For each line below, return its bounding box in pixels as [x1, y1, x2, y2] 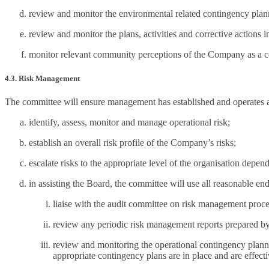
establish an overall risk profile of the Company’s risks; [29, 137, 236, 148]
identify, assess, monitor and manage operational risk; [29, 116, 230, 127]
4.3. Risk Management [5, 73, 80, 83]
